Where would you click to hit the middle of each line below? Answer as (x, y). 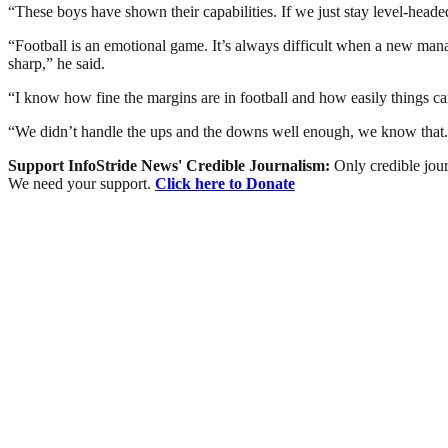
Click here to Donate (225, 183)
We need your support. (81, 183)
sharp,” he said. (56, 63)
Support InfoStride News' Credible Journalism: (171, 165)
